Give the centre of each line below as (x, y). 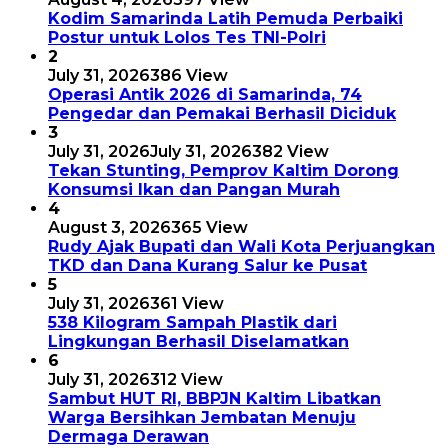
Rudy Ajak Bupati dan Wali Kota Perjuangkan (241, 247)
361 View (187, 304)
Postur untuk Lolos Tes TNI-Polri (187, 38)
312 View (186, 380)
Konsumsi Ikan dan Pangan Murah (194, 190)
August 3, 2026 (109, 228)
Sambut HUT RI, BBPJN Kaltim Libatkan (214, 399)
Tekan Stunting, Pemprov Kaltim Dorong (223, 171)
